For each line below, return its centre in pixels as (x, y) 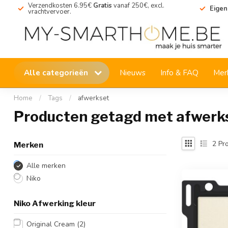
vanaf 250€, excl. (138, 6)
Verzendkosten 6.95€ (60, 6)
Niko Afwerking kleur (55, 203)
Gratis (102, 6)
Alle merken (46, 166)
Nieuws (133, 73)
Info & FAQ (179, 73)
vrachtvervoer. (50, 12)
